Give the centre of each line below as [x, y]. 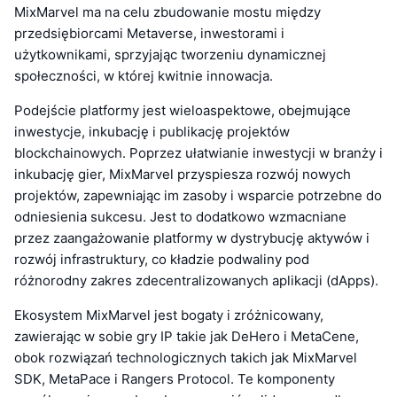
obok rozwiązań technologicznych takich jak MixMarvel [186, 358]
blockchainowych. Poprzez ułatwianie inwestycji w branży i [198, 153]
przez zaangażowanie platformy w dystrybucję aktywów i [192, 238]
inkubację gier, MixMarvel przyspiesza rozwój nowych [183, 175]
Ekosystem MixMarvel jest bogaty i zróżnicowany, [169, 315]
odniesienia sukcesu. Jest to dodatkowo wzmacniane [180, 217]
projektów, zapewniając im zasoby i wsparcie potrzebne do [198, 196]
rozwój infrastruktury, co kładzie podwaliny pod [162, 260]
